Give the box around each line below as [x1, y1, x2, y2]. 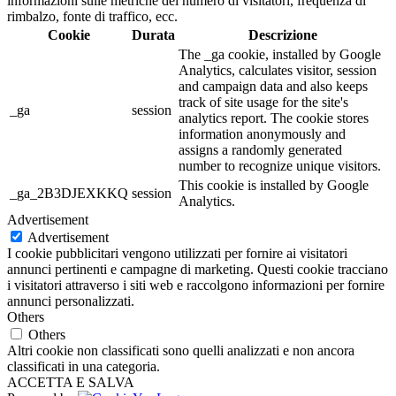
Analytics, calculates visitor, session [179, 63, 377, 79]
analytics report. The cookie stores [179, 110, 369, 126]
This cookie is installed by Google [179, 178, 369, 194]
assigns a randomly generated [179, 142, 342, 158]
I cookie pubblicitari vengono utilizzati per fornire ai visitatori [7, 246, 347, 262]
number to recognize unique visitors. [179, 158, 381, 174]
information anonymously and [179, 126, 346, 142]
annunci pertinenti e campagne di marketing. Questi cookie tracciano [7, 262, 388, 278]
